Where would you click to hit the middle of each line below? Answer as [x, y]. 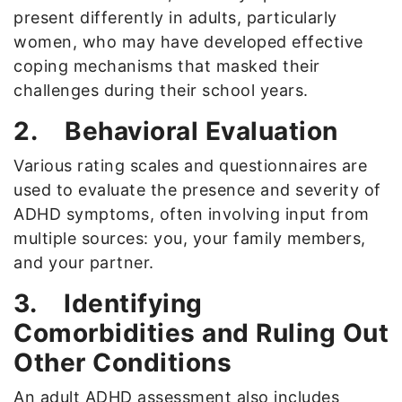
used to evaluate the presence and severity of [197, 189]
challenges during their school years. [161, 90]
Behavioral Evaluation [205, 131]
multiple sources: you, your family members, [190, 238]
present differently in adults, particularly [175, 17]
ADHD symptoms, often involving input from [192, 214]
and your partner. [84, 262]
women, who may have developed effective [188, 41]
